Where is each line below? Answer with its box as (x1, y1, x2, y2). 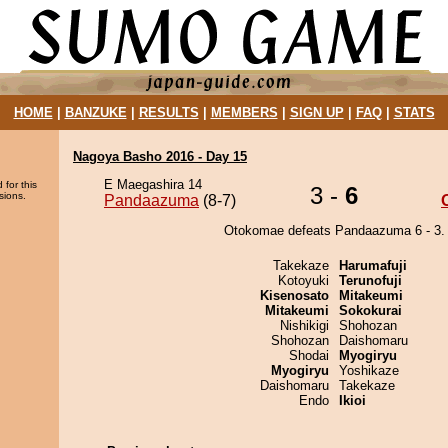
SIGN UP (289, 105, 344, 120)
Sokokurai (339, 303, 402, 318)
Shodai (289, 348, 329, 363)
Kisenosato (260, 288, 329, 303)
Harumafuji (339, 258, 407, 273)
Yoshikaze (339, 363, 399, 378)
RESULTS (138, 105, 199, 120)
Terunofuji (339, 273, 402, 288)
